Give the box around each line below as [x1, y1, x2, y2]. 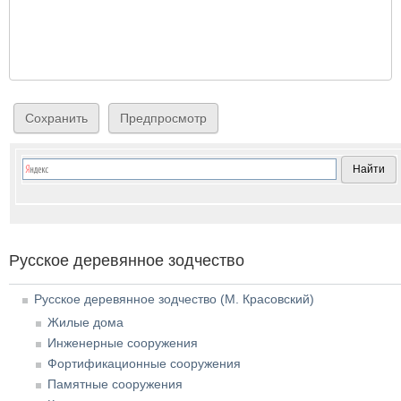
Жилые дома [47, 315, 124, 329]
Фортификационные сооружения [47, 356, 241, 371]
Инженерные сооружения [47, 336, 198, 350]
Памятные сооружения [47, 377, 183, 391]
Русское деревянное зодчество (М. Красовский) [34, 292, 314, 306]
